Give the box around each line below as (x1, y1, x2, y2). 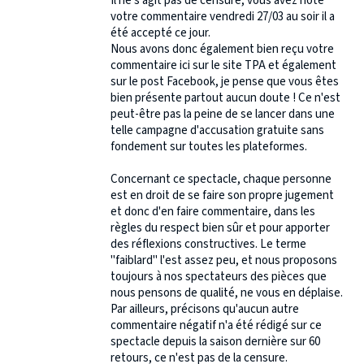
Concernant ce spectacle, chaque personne (110, 171, 331, 188)
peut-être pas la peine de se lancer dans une (110, 106, 335, 123)
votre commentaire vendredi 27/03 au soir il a (110, 8, 335, 26)
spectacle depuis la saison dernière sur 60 (110, 333, 320, 351)
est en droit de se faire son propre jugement (110, 187, 334, 205)
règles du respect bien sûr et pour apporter (110, 219, 330, 237)
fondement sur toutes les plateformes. (110, 138, 307, 156)
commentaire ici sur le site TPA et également (110, 57, 336, 75)
